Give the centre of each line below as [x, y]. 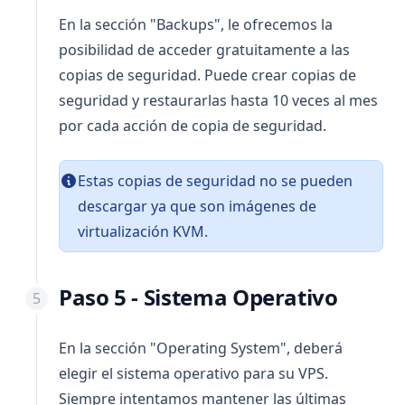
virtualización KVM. [143, 231]
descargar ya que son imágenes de [197, 206]
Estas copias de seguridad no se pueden [215, 181]
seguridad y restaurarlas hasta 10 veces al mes [218, 100]
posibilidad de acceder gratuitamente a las [204, 50]
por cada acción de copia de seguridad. [193, 126]
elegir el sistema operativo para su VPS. [193, 373]
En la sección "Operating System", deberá [201, 348]
